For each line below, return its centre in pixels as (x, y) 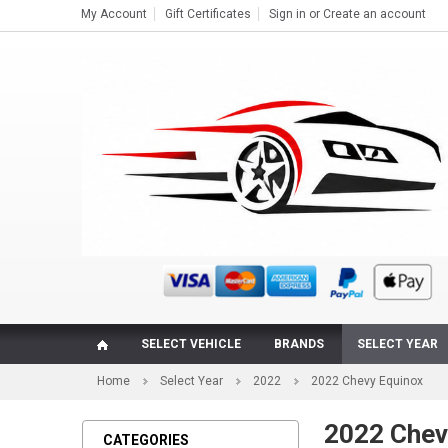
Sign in (287, 14)
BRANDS (299, 344)
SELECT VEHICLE (191, 344)
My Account (114, 14)
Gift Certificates (208, 14)
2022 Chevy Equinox (367, 381)
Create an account (374, 14)
